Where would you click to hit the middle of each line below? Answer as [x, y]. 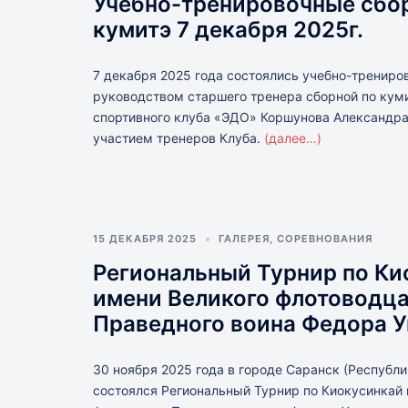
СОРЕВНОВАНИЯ [325, 239]
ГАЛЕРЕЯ [244, 239]
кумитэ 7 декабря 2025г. [228, 30]
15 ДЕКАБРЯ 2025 [145, 239]
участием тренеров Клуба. [178, 138]
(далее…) [293, 138]
